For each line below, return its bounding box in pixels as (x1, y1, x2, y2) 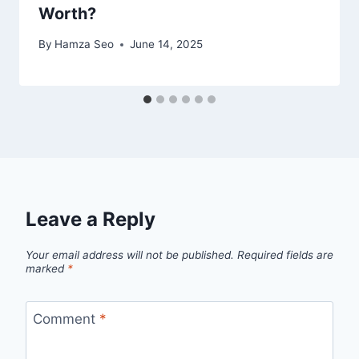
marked (26, 261, 67, 275)
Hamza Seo (54, 38, 115, 51)
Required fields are (237, 248, 333, 261)
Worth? (38, 3, 96, 23)
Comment (32, 310, 99, 327)
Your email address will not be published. (26, 248, 234, 261)
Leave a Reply (26, 208, 155, 232)
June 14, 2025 (130, 38, 204, 51)
